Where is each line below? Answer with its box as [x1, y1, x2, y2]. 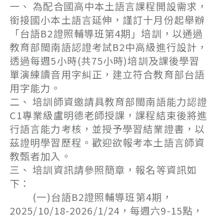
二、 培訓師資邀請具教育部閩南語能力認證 [10, 94, 208, 109]
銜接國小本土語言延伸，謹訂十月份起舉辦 [10, 13, 205, 27]
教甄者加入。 [10, 149, 72, 163]
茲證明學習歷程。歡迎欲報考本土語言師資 [10, 135, 205, 149]
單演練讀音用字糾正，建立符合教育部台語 [10, 67, 205, 81]
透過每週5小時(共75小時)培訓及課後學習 [10, 54, 200, 68]
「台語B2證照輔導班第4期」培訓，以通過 [10, 26, 203, 40]
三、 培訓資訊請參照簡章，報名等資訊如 [10, 163, 197, 177]
